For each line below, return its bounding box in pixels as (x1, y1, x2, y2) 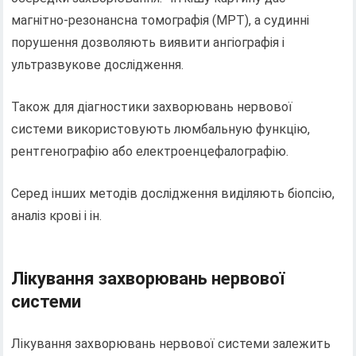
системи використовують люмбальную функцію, (11, 122, 311, 137)
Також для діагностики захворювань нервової (11, 99, 293, 115)
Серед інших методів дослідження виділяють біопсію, (11, 186, 335, 202)
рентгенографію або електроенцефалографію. (11, 144, 289, 160)
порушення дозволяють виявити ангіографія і (11, 35, 285, 51)
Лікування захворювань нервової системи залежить (11, 336, 331, 352)
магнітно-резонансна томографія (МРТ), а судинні (11, 13, 310, 29)
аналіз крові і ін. (11, 208, 103, 224)
